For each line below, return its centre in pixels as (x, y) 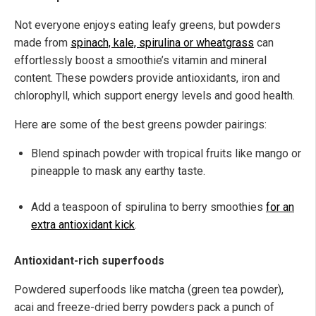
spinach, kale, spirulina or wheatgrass (162, 43)
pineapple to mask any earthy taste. (118, 171)
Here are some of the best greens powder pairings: (140, 125)
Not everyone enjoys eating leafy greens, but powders (147, 25)
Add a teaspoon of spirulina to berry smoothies (148, 207)
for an (280, 207)
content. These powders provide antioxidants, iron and (147, 78)
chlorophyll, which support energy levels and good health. (154, 96)
